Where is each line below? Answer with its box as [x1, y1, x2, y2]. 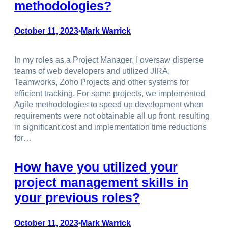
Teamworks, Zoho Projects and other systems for [14, 78, 189, 87]
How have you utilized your [14, 160, 178, 175]
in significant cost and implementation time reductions [14, 123, 207, 132]
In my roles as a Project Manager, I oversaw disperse [14, 55, 204, 65]
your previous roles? [14, 190, 140, 205]
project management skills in [14, 175, 188, 190]
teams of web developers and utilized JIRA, [14, 67, 170, 76]
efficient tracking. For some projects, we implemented [14, 89, 205, 98]
